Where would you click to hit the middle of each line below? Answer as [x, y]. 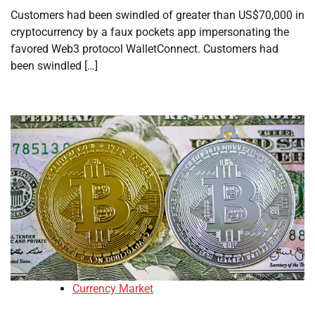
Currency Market [113, 289]
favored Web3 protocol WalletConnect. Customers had [144, 49]
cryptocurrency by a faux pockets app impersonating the [150, 32]
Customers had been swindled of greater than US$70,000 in [157, 15]
